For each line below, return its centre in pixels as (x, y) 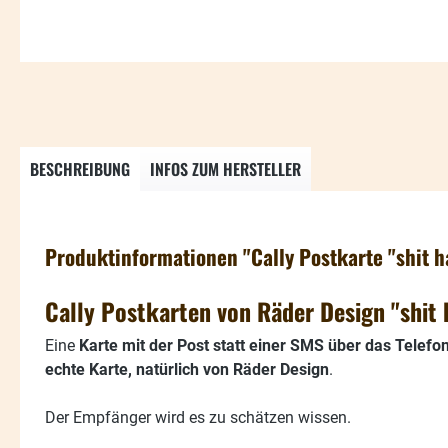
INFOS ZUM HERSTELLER (225, 168)
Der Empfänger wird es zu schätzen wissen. (198, 417)
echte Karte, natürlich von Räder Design (187, 369)
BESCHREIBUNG (80, 168)
